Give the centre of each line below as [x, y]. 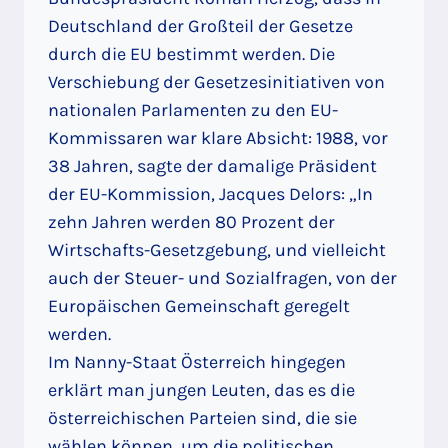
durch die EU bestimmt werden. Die [191, 54]
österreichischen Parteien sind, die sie [202, 418]
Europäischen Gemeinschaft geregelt [199, 306]
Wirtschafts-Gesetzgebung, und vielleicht [217, 250]
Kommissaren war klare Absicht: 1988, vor [218, 138]
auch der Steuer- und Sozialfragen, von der [222, 278]
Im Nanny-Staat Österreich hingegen [197, 362]
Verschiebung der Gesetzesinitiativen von [216, 82]
